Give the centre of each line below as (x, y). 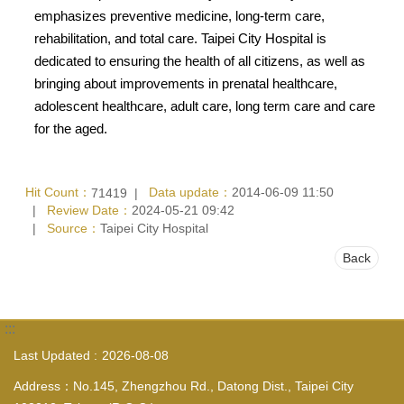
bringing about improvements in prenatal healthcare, (186, 83)
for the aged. (71, 128)
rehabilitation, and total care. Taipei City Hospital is (180, 38)
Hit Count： (58, 193)
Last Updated (52, 355)
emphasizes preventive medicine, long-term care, (179, 15)
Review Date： (89, 210)
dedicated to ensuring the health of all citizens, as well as (200, 60)
